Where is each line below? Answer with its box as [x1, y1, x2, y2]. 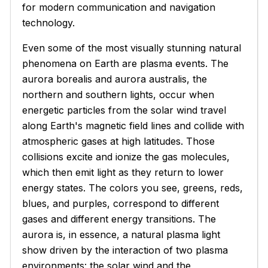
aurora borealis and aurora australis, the [22, 72, 208, 85]
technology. [22, 16, 75, 29]
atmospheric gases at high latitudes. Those [22, 135, 215, 147]
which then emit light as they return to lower [22, 166, 224, 178]
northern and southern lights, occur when [22, 88, 215, 100]
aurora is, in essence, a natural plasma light [22, 228, 221, 240]
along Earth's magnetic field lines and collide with [22, 119, 245, 132]
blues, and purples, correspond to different [22, 197, 220, 209]
